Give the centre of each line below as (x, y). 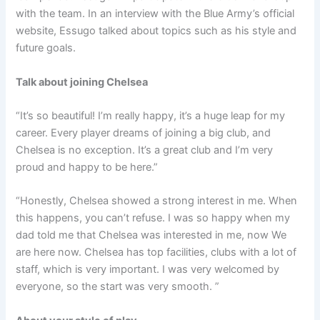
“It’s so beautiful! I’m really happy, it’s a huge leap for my (151, 115)
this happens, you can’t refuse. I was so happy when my (153, 218)
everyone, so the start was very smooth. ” (118, 287)
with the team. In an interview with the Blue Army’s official (155, 14)
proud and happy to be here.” (87, 167)
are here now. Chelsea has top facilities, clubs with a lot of (156, 252)
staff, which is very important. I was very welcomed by (148, 270)
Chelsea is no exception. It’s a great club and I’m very (145, 150)
